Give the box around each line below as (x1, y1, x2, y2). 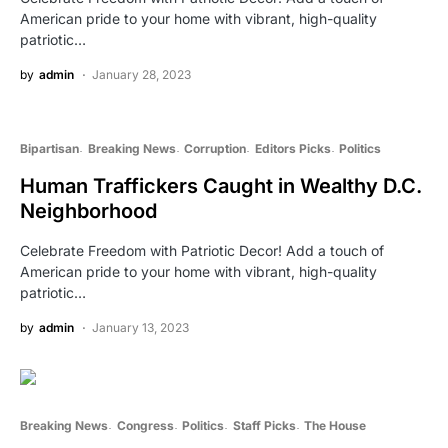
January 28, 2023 (92, 66, 191, 82)
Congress (116, 417, 174, 433)
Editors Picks (254, 140, 331, 156)
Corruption (184, 140, 246, 156)
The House (304, 417, 366, 433)
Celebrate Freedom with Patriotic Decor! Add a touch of (20, 241, 384, 259)
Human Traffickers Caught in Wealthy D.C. (20, 173, 422, 198)
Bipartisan (20, 140, 79, 156)
